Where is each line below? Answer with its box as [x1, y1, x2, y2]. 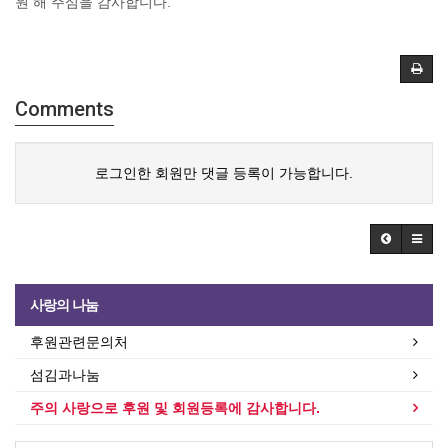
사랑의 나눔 [30, 297, 98, 314]
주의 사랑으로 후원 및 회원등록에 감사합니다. [30, 400, 320, 417]
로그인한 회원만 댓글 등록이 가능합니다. [95, 165, 353, 182]
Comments [15, 97, 114, 122]
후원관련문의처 [30, 334, 128, 351]
